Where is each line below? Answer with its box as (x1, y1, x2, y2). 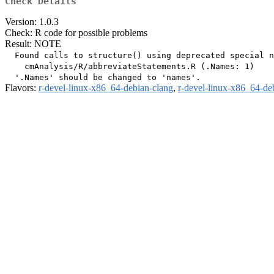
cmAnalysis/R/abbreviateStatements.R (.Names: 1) (5, 62, 254, 72)
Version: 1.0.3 (5, 17, 59, 28)
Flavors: (5, 83, 39, 94)
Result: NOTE (5, 39, 61, 50)
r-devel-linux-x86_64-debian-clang (39, 83, 173, 94)
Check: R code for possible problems (5, 28, 147, 39)
